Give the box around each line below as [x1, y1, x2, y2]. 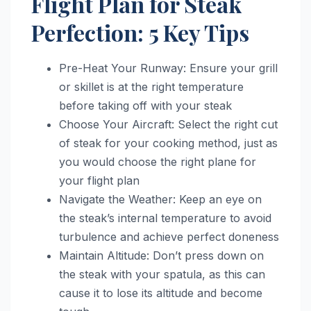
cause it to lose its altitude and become [59, 285, 262, 300]
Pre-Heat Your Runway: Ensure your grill [59, 60, 278, 75]
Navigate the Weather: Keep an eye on [59, 192, 262, 206]
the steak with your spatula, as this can [59, 267, 265, 281]
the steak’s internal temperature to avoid [59, 210, 271, 225]
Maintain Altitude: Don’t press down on [59, 248, 264, 262]
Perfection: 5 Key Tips [31, 17, 249, 47]
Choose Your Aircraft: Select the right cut [59, 117, 278, 131]
